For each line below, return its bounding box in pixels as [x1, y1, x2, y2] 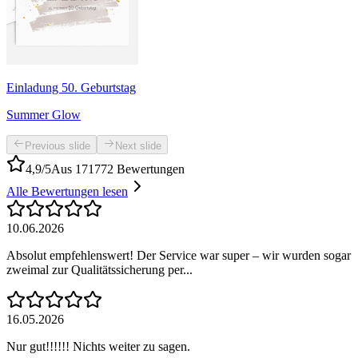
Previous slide [25, 140, 90, 153]
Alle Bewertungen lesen [6, 185, 128, 199]
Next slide [115, 140, 161, 153]
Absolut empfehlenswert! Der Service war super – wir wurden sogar [6, 249, 351, 263]
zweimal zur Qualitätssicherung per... [6, 263, 193, 277]
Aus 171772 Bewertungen [51, 162, 185, 177]
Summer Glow [6, 108, 81, 122]
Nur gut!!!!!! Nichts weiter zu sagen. [6, 340, 190, 354]
